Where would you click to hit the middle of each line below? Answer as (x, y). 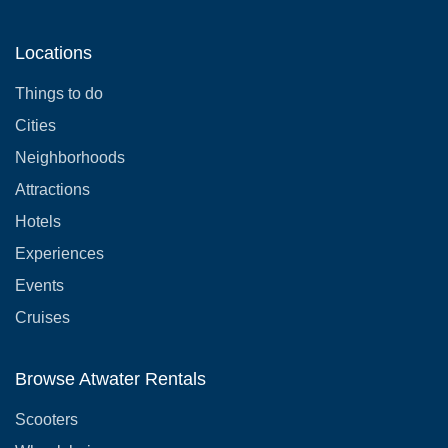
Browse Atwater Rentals (110, 379)
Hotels (38, 221)
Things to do (59, 93)
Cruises (42, 317)
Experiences (59, 253)
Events (39, 285)
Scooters (46, 419)
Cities (35, 125)
